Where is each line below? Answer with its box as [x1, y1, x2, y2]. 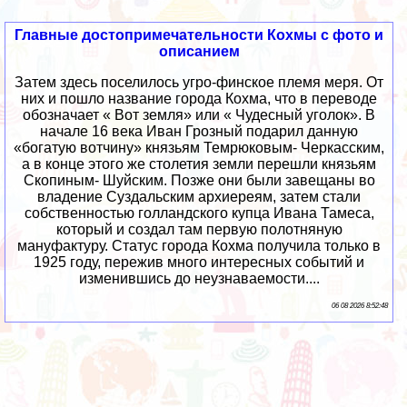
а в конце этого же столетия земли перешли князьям [22, 155, 377, 172]
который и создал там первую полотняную [55, 221, 342, 237]
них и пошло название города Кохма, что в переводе [21, 90, 378, 106]
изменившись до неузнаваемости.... [78, 270, 320, 286]
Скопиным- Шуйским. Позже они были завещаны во [23, 172, 375, 188]
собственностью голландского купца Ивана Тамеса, [24, 204, 374, 221]
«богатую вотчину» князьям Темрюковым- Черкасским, [14, 139, 385, 155]
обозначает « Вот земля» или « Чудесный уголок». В [23, 106, 376, 123]
